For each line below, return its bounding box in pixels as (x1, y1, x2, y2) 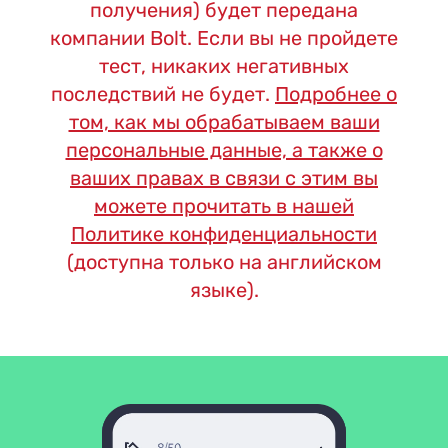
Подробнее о (275, 81, 397, 106)
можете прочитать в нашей (94, 193, 354, 218)
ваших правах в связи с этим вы (70, 165, 378, 190)
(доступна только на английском (66, 249, 382, 274)
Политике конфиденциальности (71, 221, 377, 246)
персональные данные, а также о (65, 137, 383, 162)
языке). (189, 277, 259, 302)
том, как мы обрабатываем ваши (68, 109, 380, 134)
